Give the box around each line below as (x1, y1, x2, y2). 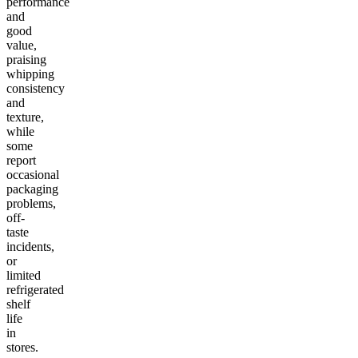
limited (6, 268, 41, 282)
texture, (6, 109, 44, 124)
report (6, 153, 36, 167)
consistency (6, 81, 65, 95)
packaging (6, 181, 58, 196)
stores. (6, 340, 38, 354)
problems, (6, 196, 56, 210)
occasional (6, 167, 59, 181)
